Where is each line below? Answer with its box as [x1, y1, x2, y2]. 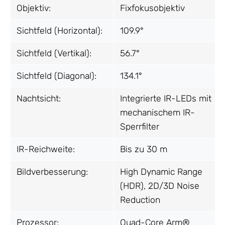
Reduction [120, 194, 160, 205]
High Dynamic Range [120, 166, 202, 177]
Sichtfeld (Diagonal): [17, 70, 96, 81]
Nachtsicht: [17, 93, 61, 103]
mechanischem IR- [120, 107, 195, 118]
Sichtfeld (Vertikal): [17, 48, 91, 58]
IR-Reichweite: [17, 144, 75, 154]
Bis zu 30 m [120, 144, 167, 154]
